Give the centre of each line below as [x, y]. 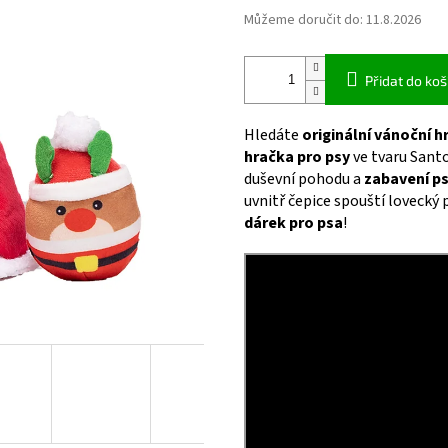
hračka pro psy [297, 157]
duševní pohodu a [304, 179]
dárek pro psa [293, 223]
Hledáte [273, 135]
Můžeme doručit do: [303, 20]
